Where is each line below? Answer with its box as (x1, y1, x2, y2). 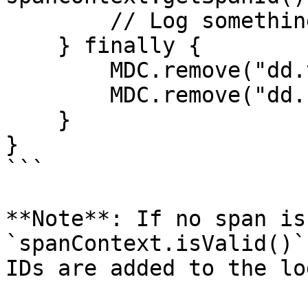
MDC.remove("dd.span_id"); (5, 82, 110, 107)
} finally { (5, 33, 58, 58)
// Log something (5, 8, 110, 33)
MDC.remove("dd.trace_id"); (5, 58, 110, 82)
